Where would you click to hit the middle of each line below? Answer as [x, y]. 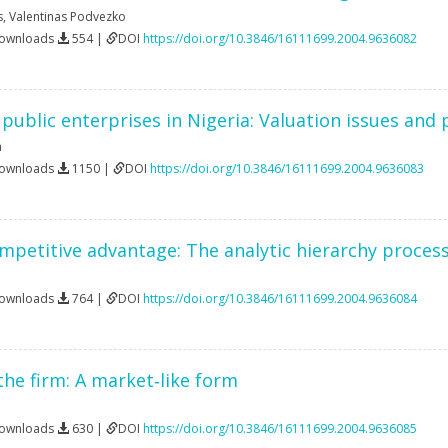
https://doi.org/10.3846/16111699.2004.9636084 [279, 298]
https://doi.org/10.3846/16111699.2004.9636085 [279, 428]
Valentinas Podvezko [67, 16]
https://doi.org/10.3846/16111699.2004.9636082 [279, 38]
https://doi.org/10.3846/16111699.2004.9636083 [286, 168]
